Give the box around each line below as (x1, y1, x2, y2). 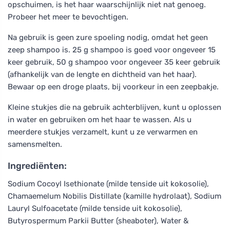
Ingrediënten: (8, 160, 67, 171)
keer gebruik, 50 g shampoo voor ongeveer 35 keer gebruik (8, 57, 220, 67)
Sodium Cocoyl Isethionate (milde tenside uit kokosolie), (8, 179, 209, 188)
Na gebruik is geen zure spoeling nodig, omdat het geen (8, 32, 208, 42)
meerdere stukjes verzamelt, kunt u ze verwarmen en (8, 127, 198, 137)
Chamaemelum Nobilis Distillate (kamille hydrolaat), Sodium (8, 191, 221, 201)
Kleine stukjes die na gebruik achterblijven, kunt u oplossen (8, 102, 221, 112)
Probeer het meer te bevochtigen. (8, 12, 128, 22)
